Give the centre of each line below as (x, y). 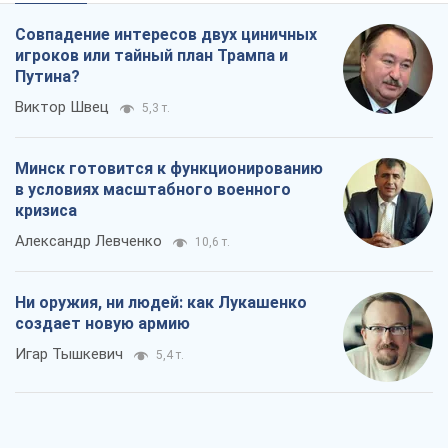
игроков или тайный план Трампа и (151, 55)
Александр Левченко (88, 240)
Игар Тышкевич (69, 353)
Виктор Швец (62, 106)
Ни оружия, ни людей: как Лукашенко (161, 302)
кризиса (46, 210)
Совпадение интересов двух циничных (166, 34)
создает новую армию (102, 323)
